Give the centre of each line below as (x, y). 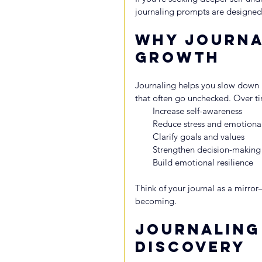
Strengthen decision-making (207, 149)
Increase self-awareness (197, 111)
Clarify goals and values (199, 136)
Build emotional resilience (203, 162)
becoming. (156, 201)
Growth (177, 57)
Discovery (190, 247)
